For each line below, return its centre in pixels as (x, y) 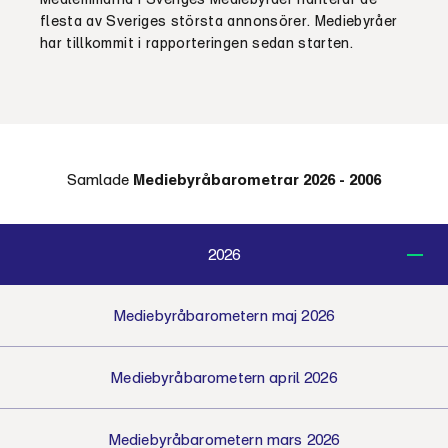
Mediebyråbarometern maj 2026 (224, 315)
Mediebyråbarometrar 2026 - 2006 (257, 179)
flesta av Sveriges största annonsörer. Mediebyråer (219, 20)
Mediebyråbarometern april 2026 (224, 377)
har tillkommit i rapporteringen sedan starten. (197, 42)
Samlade (100, 179)
